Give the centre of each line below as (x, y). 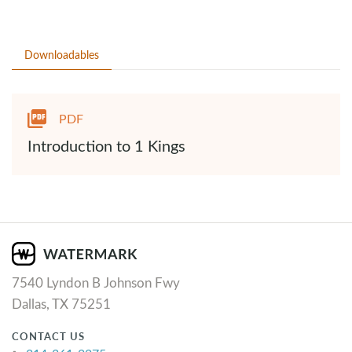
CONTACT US (48, 337)
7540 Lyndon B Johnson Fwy (96, 283)
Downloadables (62, 55)
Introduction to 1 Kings (106, 145)
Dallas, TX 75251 (61, 304)
